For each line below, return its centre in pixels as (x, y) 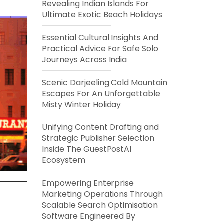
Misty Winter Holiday (81, 104)
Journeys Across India (84, 59)
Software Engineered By (88, 216)
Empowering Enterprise (88, 183)
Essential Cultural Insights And (100, 38)
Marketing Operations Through (102, 194)
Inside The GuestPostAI (86, 149)
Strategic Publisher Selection (98, 138)
